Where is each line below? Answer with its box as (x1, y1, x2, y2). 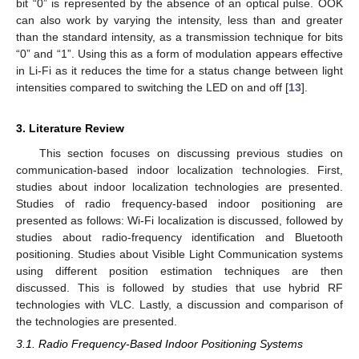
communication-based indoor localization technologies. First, (16, 163, 343, 177)
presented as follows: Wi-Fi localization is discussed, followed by (16, 214, 343, 228)
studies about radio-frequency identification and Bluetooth (16, 231, 343, 244)
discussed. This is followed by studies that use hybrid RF (16, 281, 343, 295)
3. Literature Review (16, 122, 124, 135)
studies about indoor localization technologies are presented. (16, 180, 343, 194)
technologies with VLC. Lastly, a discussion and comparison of (16, 298, 343, 312)
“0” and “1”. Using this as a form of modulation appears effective (16, 47, 343, 61)
